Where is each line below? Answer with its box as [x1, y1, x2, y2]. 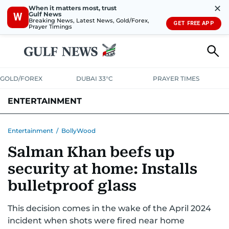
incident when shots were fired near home [8, 216, 185, 225]
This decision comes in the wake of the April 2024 [8, 203, 211, 213]
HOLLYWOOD [8, 121, 58, 130]
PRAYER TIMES [152, 75, 199, 82]
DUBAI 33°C [76, 75, 113, 82]
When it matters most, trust [29, 4, 117, 12]
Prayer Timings [29, 22, 72, 30]
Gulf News [29, 10, 61, 18]
